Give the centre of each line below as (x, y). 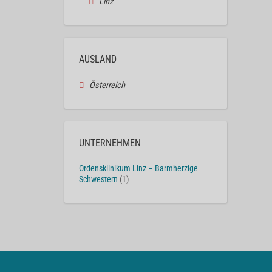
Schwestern (98, 179)
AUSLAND (98, 59)
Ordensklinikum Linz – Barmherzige (138, 168)
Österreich (107, 86)
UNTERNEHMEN (110, 143)
